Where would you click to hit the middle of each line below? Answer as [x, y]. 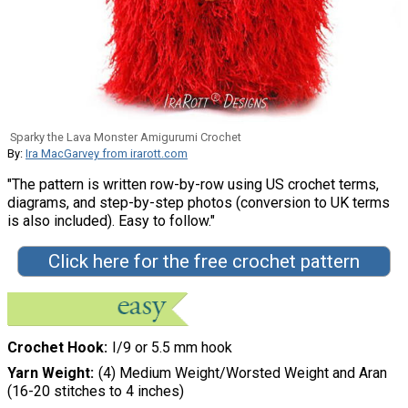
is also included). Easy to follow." [111, 221]
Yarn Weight [49, 373]
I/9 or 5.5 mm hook [172, 348]
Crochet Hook [56, 348]
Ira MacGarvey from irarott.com [107, 154]
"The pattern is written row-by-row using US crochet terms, [193, 185]
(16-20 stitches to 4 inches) [96, 392]
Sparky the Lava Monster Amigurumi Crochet [126, 138]
